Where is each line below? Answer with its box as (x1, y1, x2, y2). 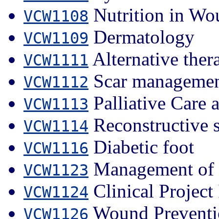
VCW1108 (23, 7, 88, 25)
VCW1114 (23, 117, 88, 135)
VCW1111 (23, 51, 88, 69)
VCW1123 (23, 161, 88, 179)
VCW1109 (23, 29, 88, 47)
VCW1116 (23, 139, 88, 157)
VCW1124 (23, 183, 88, 201)
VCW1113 (23, 95, 88, 113)
